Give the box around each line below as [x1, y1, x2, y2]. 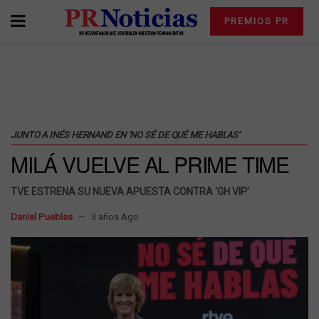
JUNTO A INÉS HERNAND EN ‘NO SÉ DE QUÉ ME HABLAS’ [11, 130, 241, 140]
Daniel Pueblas [11, 211, 73, 222]
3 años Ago [91, 211, 139, 222]
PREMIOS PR [224, 16, 289, 26]
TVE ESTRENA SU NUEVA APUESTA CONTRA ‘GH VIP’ [11, 186, 249, 197]
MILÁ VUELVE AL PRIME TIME [11, 149, 289, 179]
